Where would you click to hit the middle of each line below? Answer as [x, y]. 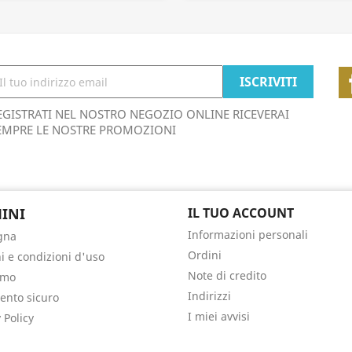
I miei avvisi [219, 316]
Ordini [205, 255]
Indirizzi [209, 296]
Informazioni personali [248, 235]
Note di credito [227, 275]
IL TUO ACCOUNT [241, 213]
